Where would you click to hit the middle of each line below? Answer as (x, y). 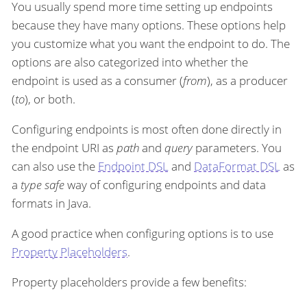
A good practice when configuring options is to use (143, 233)
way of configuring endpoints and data (165, 184)
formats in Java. (51, 203)
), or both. (50, 99)
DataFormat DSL (237, 166)
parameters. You (237, 147)
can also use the (55, 166)
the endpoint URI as (64, 147)
